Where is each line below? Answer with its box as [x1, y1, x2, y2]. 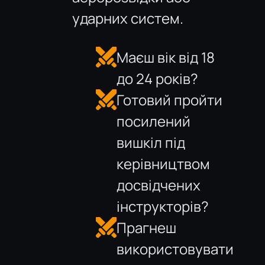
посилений [117, 111, 191, 131]
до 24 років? [117, 69, 199, 88]
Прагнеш [117, 218, 177, 237]
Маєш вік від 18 [117, 47, 215, 67]
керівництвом [117, 154, 211, 173]
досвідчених [117, 175, 201, 195]
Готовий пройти [117, 90, 223, 109]
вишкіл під [117, 132, 186, 152]
